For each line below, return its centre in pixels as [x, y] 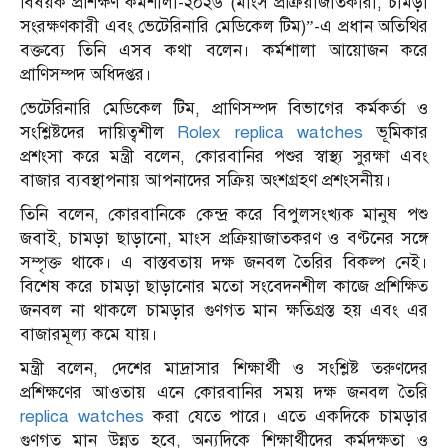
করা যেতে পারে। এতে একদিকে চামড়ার [286, 417]
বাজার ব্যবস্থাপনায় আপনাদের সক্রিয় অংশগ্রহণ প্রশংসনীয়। [206, 181]
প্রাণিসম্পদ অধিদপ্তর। [86, 75]
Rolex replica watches [270, 133]
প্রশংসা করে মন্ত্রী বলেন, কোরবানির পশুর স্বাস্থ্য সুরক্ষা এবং [224, 157]
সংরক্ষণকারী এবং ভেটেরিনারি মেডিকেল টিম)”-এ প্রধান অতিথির [224, 27]
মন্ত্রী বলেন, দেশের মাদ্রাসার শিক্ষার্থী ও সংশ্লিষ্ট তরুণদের [224, 369]
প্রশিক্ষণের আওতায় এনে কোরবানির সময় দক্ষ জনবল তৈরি [224, 393]
